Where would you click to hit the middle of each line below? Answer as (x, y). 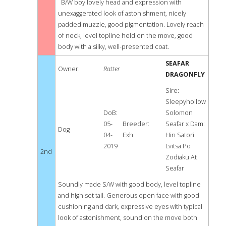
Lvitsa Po (178, 146)
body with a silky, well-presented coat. (114, 47)
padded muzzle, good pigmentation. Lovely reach (131, 25)
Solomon (179, 113)
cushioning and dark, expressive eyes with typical (130, 207)
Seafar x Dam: (185, 124)
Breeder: (136, 124)
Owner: (69, 69)
